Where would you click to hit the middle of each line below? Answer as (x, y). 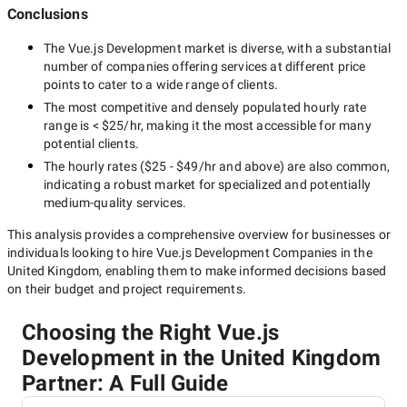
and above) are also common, (303, 166)
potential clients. (92, 144)
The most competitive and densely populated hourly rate (205, 107)
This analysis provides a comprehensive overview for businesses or (199, 234)
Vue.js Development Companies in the (264, 253)
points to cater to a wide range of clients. (161, 84)
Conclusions (48, 14)
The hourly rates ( (94, 166)
